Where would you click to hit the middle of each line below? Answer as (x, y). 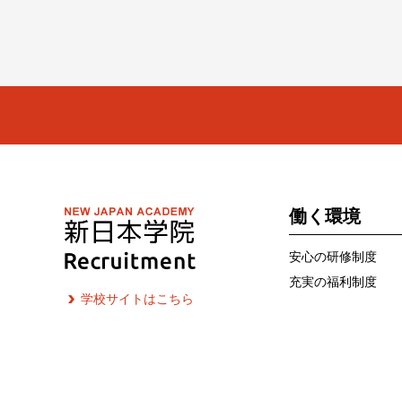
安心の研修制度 (333, 257)
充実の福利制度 (333, 282)
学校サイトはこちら (137, 298)
